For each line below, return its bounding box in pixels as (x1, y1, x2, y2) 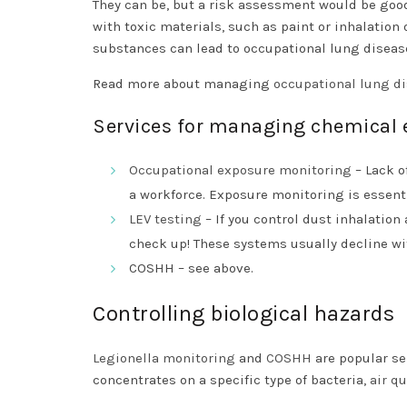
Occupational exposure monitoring (129, 162, 352, 179)
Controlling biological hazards (93, 301, 394, 327)
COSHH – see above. (129, 260, 257, 277)
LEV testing (129, 211, 205, 228)
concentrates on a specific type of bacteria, (93, 372, 370, 389)
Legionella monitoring (93, 350, 235, 367)
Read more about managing (93, 75, 273, 93)
